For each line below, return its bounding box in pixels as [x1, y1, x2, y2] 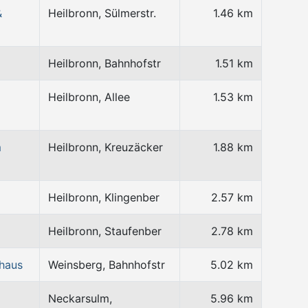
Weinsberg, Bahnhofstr [48, 258, 165, 272]
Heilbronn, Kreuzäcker [48, 140, 163, 154]
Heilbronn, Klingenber [48, 190, 159, 204]
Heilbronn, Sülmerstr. [48, 6, 156, 20]
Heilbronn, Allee [48, 90, 130, 104]
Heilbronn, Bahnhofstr [48, 56, 161, 70]
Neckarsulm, [48, 291, 112, 305]
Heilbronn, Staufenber [48, 224, 162, 238]
